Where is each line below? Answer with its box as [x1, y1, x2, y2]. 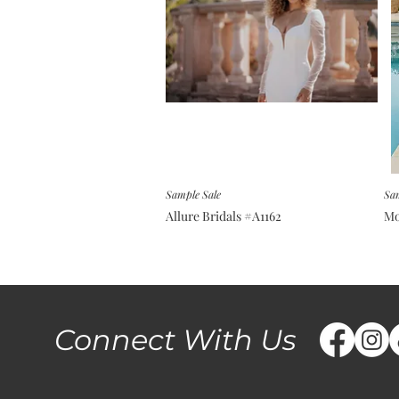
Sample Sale [166, 186, 221, 201]
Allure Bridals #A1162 [166, 207, 281, 224]
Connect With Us [53, 322, 297, 357]
